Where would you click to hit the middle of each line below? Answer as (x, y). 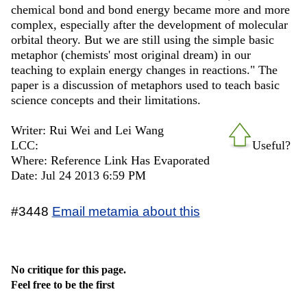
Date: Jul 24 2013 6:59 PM (78, 175)
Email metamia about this (126, 211)
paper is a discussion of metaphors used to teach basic (145, 85)
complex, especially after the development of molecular (149, 24)
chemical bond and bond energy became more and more (150, 9)
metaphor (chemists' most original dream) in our (131, 54)
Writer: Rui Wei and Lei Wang (87, 130)
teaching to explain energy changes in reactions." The (144, 70)
